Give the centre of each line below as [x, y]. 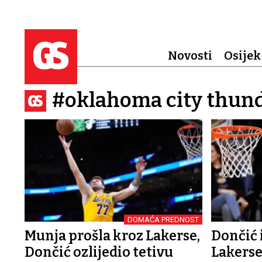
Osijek [242, 56]
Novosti [190, 56]
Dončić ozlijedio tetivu [99, 252]
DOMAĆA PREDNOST [163, 219]
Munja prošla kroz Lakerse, [112, 235]
